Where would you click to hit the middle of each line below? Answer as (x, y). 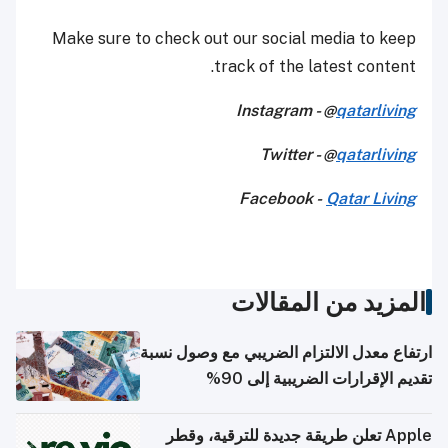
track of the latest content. (315, 67)
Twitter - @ (298, 155)
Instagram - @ (286, 111)
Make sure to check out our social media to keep (234, 39)
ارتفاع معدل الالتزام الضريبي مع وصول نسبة (286, 353)
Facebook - (282, 199)
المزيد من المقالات (328, 302)
